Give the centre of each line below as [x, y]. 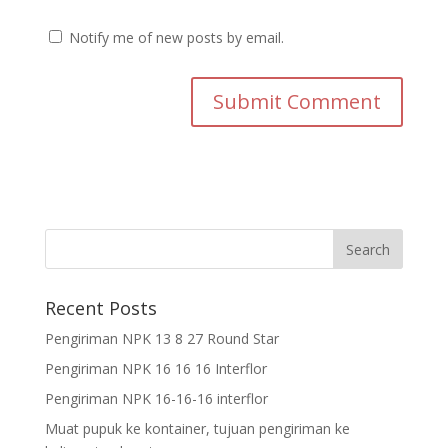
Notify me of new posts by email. [176, 37]
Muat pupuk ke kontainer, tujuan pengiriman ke [197, 428]
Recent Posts [100, 307]
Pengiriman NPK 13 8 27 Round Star [161, 338]
